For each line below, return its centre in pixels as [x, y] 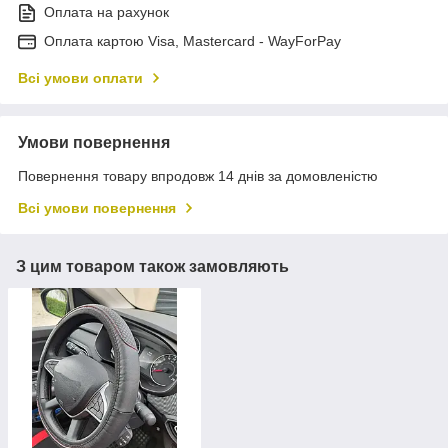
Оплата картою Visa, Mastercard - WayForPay [192, 40]
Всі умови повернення [97, 207]
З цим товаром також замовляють [152, 266]
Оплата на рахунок [106, 11]
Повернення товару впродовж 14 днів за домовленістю [198, 175]
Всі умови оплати [80, 77]
